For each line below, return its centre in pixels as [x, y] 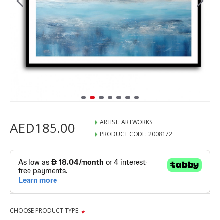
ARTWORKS [137, 122]
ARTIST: [110, 122]
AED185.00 [42, 128]
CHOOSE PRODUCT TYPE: [45, 210]
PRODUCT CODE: [123, 134]
